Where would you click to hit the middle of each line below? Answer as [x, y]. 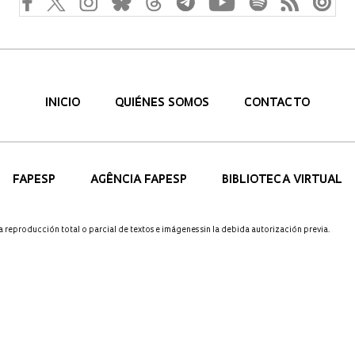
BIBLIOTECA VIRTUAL [282, 181]
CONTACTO [277, 104]
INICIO [64, 104]
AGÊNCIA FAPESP [140, 181]
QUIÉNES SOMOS [164, 104]
